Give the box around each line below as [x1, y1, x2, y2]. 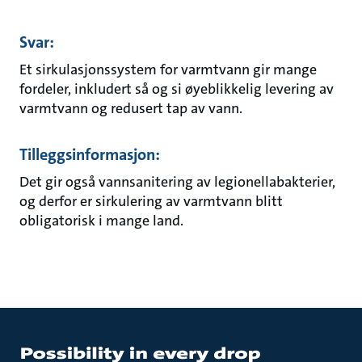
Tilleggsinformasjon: [19, 144, 160, 165]
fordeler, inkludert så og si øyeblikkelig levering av [19, 79, 334, 99]
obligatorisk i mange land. [19, 211, 183, 230]
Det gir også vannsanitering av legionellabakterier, [19, 172, 335, 192]
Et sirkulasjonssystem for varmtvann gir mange [19, 60, 317, 79]
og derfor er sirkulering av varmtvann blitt [19, 192, 283, 211]
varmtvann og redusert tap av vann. [19, 99, 242, 118]
